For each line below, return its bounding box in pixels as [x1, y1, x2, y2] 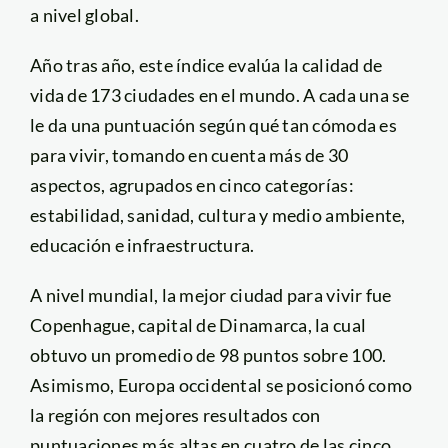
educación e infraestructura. [29, 233, 258, 256]
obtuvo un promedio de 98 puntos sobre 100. [29, 343, 387, 366]
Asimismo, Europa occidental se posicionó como [29, 373, 413, 396]
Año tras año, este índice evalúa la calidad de [29, 53, 383, 76]
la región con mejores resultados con [29, 403, 321, 426]
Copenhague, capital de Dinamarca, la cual [29, 313, 367, 336]
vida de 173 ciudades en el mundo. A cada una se [29, 83, 410, 106]
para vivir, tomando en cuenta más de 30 [29, 143, 349, 166]
